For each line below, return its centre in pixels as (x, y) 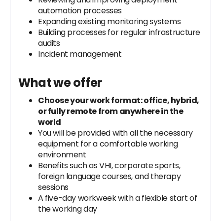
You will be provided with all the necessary (115, 133)
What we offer (60, 83)
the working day (68, 209)
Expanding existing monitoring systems (110, 21)
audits (49, 43)
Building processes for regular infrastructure (119, 32)
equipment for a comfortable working (108, 144)
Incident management (80, 54)
